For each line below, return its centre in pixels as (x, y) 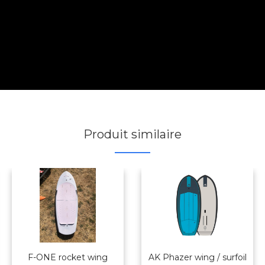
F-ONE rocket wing (68, 258)
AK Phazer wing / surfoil (197, 258)
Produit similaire (132, 135)
